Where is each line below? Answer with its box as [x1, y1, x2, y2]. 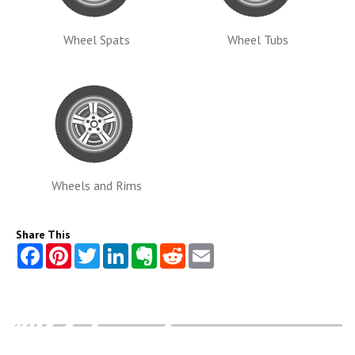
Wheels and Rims [52, 177, 143, 194]
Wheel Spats [63, 32, 131, 48]
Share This [16, 227, 71, 242]
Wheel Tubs [227, 32, 289, 48]
